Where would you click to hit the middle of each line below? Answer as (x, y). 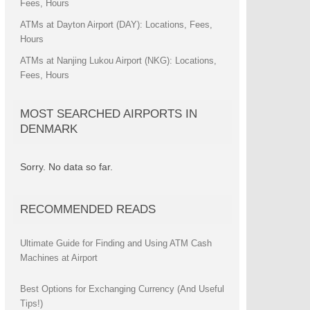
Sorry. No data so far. (66, 167)
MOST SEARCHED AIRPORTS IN (108, 114)
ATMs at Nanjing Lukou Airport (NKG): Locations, (118, 61)
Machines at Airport (58, 258)
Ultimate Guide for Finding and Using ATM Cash (116, 243)
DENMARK (48, 129)
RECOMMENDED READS (88, 209)
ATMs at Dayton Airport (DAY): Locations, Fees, (116, 25)
